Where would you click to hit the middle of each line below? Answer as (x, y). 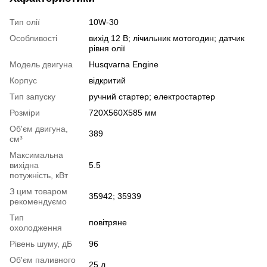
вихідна (24, 165)
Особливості (33, 38)
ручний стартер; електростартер (152, 96)
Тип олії (25, 22)
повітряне (108, 222)
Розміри (25, 112)
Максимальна (36, 155)
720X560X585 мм (123, 112)
